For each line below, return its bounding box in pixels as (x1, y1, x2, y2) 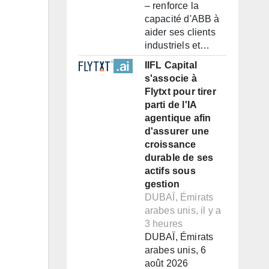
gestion (144, 179, 180, 190)
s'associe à (144, 73, 197, 84)
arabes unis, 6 (144, 245, 207, 256)
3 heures (144, 219, 183, 229)
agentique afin (144, 113, 211, 124)
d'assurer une (144, 126, 210, 137)
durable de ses (144, 153, 214, 163)
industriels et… (144, 40, 210, 51)
